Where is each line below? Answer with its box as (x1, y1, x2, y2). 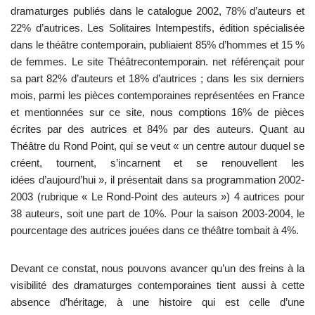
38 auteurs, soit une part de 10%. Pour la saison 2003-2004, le (11, 207, 304, 219)
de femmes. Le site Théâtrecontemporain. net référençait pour (11, 55, 304, 67)
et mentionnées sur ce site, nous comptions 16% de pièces (11, 105, 304, 118)
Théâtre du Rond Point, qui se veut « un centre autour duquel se (11, 139, 304, 152)
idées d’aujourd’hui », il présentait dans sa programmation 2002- (11, 173, 304, 186)
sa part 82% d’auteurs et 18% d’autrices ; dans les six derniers (11, 72, 304, 84)
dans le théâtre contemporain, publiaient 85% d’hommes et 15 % (11, 38, 304, 51)
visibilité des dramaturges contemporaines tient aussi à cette (11, 278, 304, 291)
